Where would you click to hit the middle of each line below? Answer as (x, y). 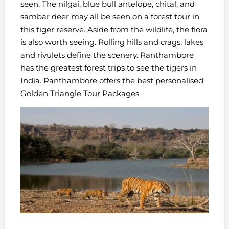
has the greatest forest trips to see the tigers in (109, 67)
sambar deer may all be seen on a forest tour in (110, 16)
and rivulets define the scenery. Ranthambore (107, 55)
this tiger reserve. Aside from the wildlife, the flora (114, 29)
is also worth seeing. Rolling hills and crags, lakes (112, 42)
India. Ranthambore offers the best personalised (112, 80)
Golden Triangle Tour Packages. (81, 93)
